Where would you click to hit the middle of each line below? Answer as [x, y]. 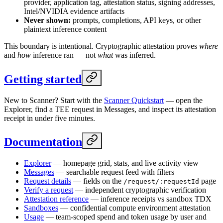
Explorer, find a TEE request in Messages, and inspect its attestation [110, 109]
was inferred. [134, 55]
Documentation [43, 142]
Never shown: [47, 20]
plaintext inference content [65, 29]
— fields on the [97, 181]
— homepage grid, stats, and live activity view [125, 163]
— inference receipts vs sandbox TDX [150, 199]
